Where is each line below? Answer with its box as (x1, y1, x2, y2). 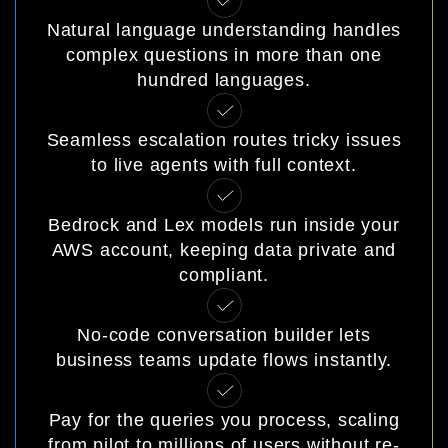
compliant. (178, 265, 269, 285)
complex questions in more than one (65, 45, 383, 65)
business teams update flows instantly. (55, 350, 393, 370)
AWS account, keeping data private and (51, 240, 397, 260)
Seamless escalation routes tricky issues (46, 130, 402, 150)
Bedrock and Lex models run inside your (48, 215, 400, 235)
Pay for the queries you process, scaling (48, 410, 400, 430)
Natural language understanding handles (46, 20, 402, 40)
